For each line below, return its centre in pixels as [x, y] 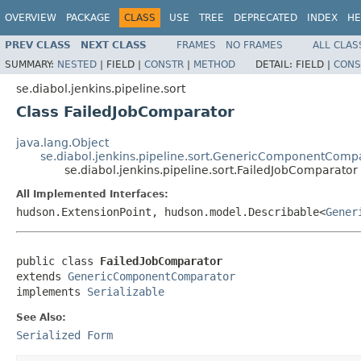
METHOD [214, 64]
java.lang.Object [62, 142]
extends [42, 276]
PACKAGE [88, 18]
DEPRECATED [266, 18]
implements [52, 291]
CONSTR [164, 64]
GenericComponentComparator [151, 276]
